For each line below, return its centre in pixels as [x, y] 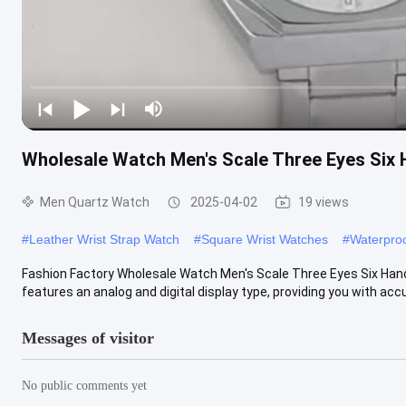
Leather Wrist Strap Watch [104, 239]
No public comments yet [84, 385]
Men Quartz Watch [95, 202]
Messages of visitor [88, 338]
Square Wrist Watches [265, 239]
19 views [324, 202]
